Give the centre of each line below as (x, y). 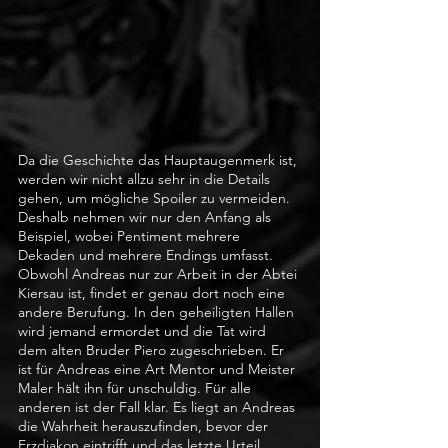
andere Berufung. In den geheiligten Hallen (158, 311)
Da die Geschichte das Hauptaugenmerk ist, (159, 159)
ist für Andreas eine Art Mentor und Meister (158, 368)
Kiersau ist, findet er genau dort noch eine (153, 292)
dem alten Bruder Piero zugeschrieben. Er (153, 349)
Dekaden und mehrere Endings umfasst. (147, 254)
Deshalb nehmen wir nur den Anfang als (146, 216)
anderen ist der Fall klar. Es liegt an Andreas (158, 406)
